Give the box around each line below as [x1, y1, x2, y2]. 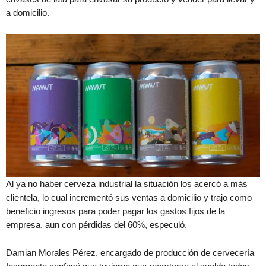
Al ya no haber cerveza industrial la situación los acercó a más [6, 179, 248, 189]
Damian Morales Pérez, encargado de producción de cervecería [6, 248, 254, 258]
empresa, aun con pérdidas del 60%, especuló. [6, 220, 187, 230]
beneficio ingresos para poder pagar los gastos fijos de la [6, 206, 225, 217]
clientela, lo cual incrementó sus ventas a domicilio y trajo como [6, 192, 252, 203]
